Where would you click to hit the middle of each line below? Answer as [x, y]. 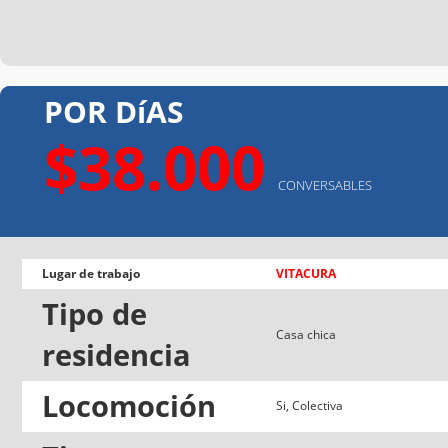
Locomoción [129, 405]
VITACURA [306, 273]
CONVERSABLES [325, 184]
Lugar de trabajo [91, 273]
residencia [116, 354]
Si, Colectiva [309, 405]
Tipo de [94, 313]
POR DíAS [114, 111]
